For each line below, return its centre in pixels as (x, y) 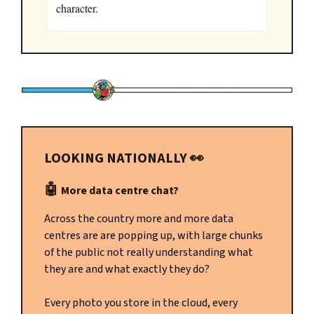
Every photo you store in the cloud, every (141, 303)
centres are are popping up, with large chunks (153, 236)
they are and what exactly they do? (127, 269)
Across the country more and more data (139, 219)
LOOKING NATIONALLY (117, 159)
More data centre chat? (120, 191)
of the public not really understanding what (149, 253)
